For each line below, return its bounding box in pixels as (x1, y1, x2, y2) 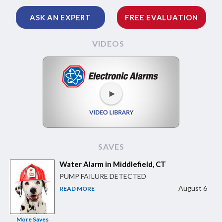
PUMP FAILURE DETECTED (59, 172, 146, 181)
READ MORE (59, 185, 95, 193)
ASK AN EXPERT (30, 13, 91, 22)
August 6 (178, 184, 207, 193)
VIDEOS (92, 39, 124, 49)
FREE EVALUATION (125, 13, 198, 22)
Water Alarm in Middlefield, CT (59, 160, 166, 169)
